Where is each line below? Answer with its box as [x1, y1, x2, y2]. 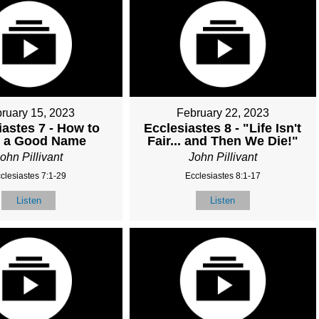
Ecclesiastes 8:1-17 [184, 170, 261, 181]
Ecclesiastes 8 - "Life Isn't [144, 120, 302, 135]
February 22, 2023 [176, 106, 269, 119]
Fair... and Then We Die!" [147, 133, 298, 148]
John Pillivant [188, 150, 257, 163]
